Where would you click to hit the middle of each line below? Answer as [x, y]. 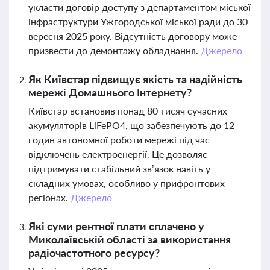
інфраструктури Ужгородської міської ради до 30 [138, 21]
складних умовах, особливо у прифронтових [127, 183]
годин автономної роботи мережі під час [119, 140]
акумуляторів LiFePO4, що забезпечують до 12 [131, 125]
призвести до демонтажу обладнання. [115, 50]
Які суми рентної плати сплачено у [116, 226]
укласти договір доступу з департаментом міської [140, 7]
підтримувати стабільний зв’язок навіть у [119, 168]
